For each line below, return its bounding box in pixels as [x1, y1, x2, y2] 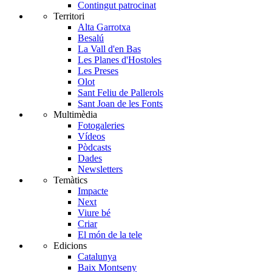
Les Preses [78, 66, 118, 76]
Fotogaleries [78, 120, 124, 131]
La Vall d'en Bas [78, 44, 141, 55]
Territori [53, 11, 84, 22]
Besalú [78, 33, 104, 44]
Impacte [78, 186, 108, 197]
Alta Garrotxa [78, 22, 131, 33]
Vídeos [78, 131, 105, 142]
